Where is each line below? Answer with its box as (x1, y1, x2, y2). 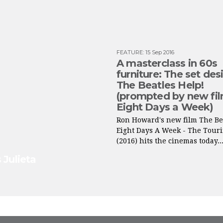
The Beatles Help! (116, 79, 204, 91)
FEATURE (116, 49, 143, 56)
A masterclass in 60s (116, 57, 217, 69)
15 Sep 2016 (145, 49, 174, 56)
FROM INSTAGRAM (67, 206, 156, 215)
